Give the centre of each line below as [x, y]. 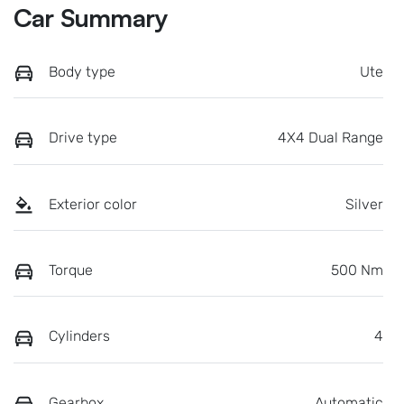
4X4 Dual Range [331, 138]
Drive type [83, 138]
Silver [364, 204]
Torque [71, 270]
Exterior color [93, 204]
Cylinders [79, 336]
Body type [82, 71]
